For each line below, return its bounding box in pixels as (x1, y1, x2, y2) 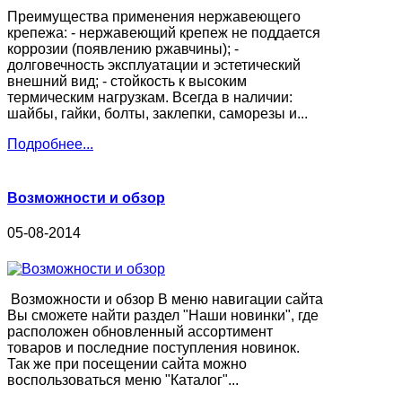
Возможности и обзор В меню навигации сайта (7, 291, 323, 307)
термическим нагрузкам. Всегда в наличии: (7, 90, 293, 106)
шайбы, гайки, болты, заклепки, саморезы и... (7, 106, 308, 122)
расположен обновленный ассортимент (7, 323, 273, 339)
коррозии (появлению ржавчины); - (7, 41, 239, 57)
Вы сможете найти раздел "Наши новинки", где (7, 307, 319, 323)
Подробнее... (7, 136, 93, 153)
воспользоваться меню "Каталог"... (7, 371, 239, 388)
